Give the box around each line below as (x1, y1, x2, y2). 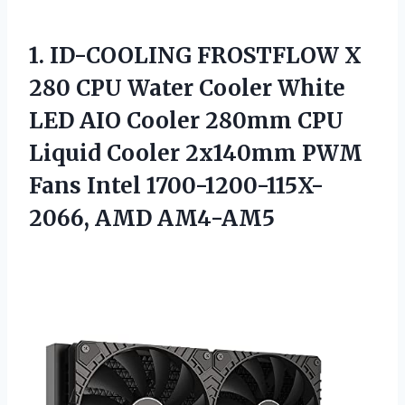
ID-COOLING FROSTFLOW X (50, 41, 362, 70)
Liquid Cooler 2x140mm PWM (29, 138, 363, 167)
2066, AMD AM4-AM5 (29, 203, 275, 232)
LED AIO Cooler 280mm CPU (29, 106, 344, 135)
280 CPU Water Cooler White (29, 73, 345, 102)
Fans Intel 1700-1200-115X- (29, 171, 324, 200)
